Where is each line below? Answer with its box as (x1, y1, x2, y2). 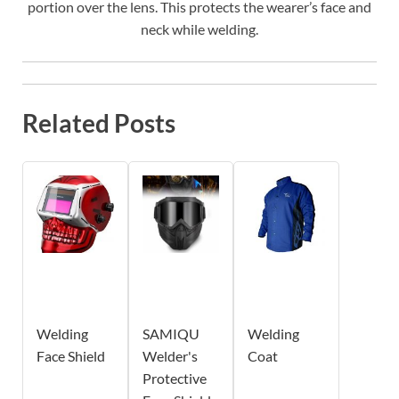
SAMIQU (142, 325, 199, 343)
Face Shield (37, 347, 105, 365)
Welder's (142, 347, 198, 365)
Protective (142, 370, 207, 387)
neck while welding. (141, 20, 258, 37)
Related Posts (22, 108, 175, 139)
